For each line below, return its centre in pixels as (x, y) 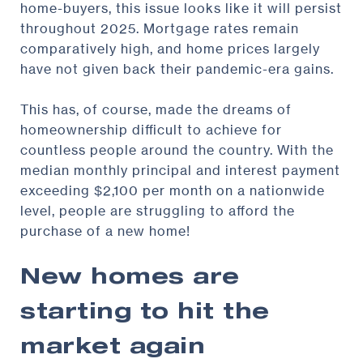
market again (113, 348)
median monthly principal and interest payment (180, 170)
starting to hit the (145, 314)
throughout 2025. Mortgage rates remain (160, 28)
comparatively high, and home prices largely (170, 48)
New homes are (130, 279)
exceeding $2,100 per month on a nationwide (173, 190)
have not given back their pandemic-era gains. (177, 68)
